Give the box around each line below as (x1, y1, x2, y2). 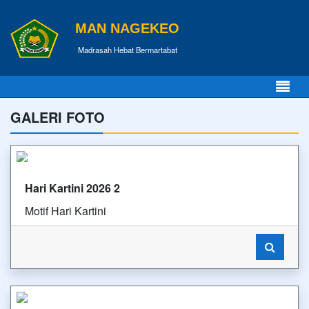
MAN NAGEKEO (75, 20, 179, 36)
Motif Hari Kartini (25, 203, 106, 219)
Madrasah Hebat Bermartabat (77, 43, 177, 55)
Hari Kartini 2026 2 (25, 180, 120, 196)
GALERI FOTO (10, 107, 105, 127)
